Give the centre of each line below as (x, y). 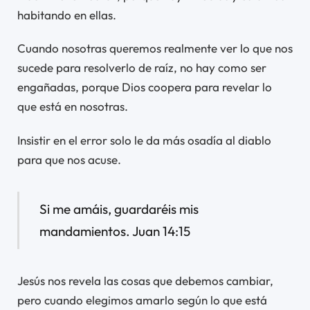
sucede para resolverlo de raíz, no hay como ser (142, 68)
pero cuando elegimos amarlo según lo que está (142, 300)
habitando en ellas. (67, 15)
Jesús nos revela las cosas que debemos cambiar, (145, 281)
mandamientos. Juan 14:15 (115, 231)
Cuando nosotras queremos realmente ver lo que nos (155, 48)
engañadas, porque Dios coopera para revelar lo (145, 87)
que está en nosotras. (73, 107)
